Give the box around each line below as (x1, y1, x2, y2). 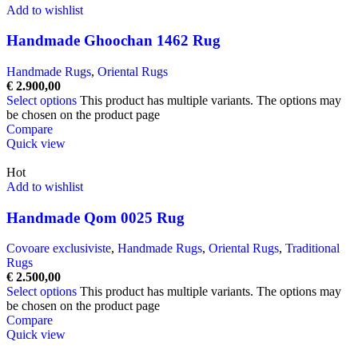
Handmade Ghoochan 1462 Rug (6, 32, 221, 50)
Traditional (285, 241, 340, 256)
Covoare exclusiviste (6, 241, 111, 256)
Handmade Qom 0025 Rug (6, 209, 185, 226)
